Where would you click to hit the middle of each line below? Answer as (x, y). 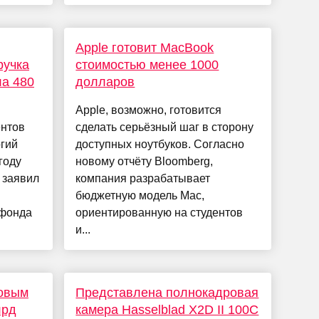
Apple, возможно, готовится (149, 110)
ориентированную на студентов (159, 213)
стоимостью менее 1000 (147, 65)
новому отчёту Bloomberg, (145, 162)
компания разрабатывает (143, 179)
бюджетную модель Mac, (140, 196)
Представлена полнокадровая (167, 293)
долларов (105, 82)
